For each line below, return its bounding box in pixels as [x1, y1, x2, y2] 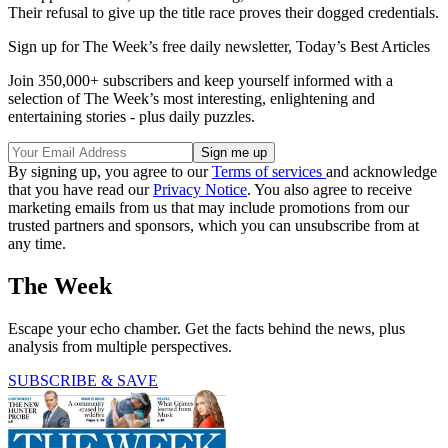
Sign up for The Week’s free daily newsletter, [8, 37, 296, 55]
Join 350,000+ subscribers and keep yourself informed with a [8, 71, 393, 89]
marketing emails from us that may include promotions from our [8, 198, 409, 216]
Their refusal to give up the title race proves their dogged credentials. [8, 3, 439, 21]
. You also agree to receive [247, 180, 412, 198]
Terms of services [212, 162, 326, 180]
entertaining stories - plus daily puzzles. [8, 107, 255, 125]
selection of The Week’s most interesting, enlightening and [8, 89, 375, 107]
